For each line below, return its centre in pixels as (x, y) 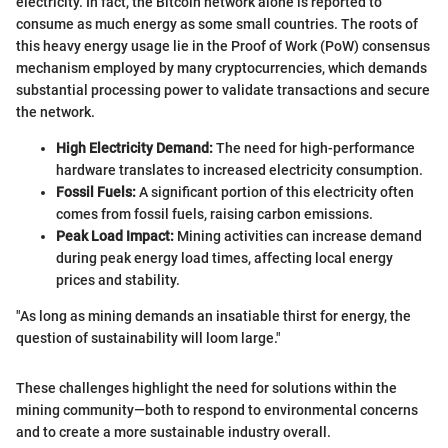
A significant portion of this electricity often (275, 191)
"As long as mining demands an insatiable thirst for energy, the (213, 315)
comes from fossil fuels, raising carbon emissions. (214, 213)
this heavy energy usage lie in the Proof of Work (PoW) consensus (223, 45)
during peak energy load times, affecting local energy (224, 257)
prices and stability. (118, 279)
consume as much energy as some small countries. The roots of (217, 23)
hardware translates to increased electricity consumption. (239, 169)
